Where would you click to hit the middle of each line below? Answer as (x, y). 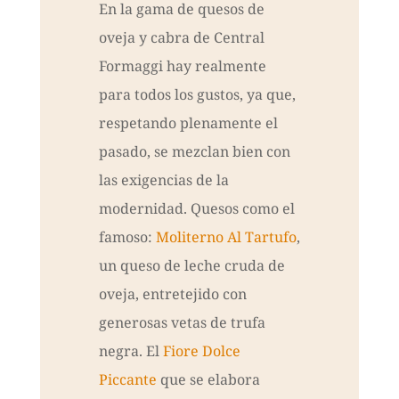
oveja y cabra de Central (181, 38)
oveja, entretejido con (172, 294)
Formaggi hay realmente (182, 66)
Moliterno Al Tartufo (226, 237)
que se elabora (208, 380)
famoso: (127, 237)
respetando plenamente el (188, 123)
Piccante (127, 380)
